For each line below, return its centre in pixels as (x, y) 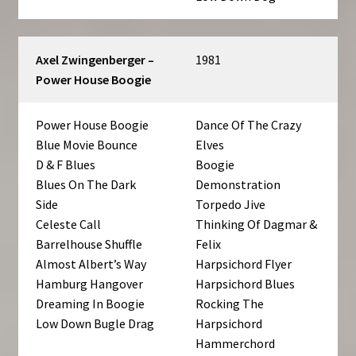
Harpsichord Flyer (244, 264)
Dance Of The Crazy (249, 125)
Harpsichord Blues (246, 284)
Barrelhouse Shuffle (89, 244)
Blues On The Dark (86, 185)
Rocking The (230, 304)
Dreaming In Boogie (91, 304)
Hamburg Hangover (90, 284)
